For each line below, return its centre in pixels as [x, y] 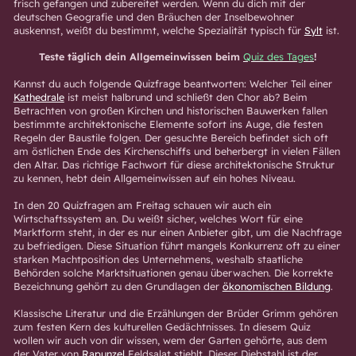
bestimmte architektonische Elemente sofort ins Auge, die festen [168, 124]
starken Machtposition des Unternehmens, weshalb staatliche [158, 259]
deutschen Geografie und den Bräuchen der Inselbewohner [153, 16]
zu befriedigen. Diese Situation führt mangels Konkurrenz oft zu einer [176, 245]
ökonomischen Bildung [276, 286]
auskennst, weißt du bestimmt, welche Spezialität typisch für [159, 30]
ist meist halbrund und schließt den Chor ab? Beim [186, 97]
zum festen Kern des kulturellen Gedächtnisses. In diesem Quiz [162, 326]
